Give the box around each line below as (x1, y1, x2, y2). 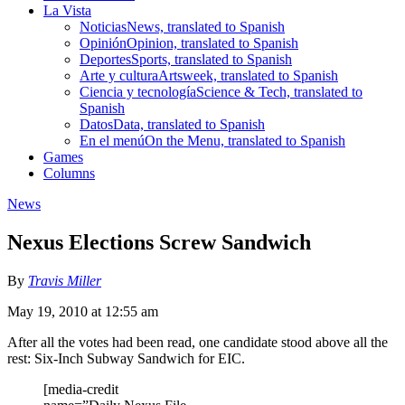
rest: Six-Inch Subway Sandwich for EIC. (7, 350, 245, 366)
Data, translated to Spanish (113, 116, 265, 132)
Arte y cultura (80, 67, 158, 83)
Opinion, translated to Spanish (127, 34, 298, 51)
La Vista (43, 2, 91, 18)
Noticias (80, 18, 127, 34)
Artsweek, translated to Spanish (158, 67, 338, 83)
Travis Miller (28, 272, 101, 288)
